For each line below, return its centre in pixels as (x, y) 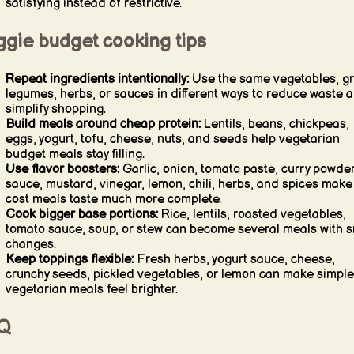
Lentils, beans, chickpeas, (275, 124)
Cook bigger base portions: (81, 214)
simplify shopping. (55, 109)
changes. (30, 244)
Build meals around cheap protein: (103, 124)
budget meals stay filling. (75, 154)
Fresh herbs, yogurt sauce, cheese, (234, 259)
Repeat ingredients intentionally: (97, 79)
